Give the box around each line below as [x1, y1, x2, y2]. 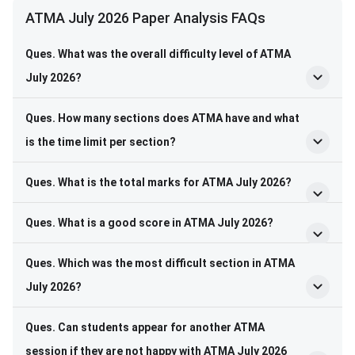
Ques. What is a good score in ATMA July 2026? [25, 216, 273, 230]
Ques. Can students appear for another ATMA [25, 321, 265, 334]
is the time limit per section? [25, 136, 176, 149]
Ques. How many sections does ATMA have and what [25, 112, 300, 125]
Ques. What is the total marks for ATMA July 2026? [25, 176, 292, 189]
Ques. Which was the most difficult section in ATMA [25, 257, 295, 270]
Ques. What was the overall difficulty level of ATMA [25, 48, 291, 61]
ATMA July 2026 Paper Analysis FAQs [25, 10, 265, 27]
